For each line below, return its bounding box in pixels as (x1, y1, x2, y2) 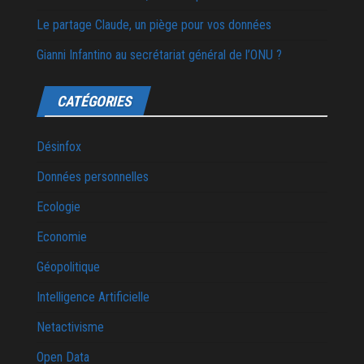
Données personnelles (37, 168, 149, 184)
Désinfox (37, 138, 81, 154)
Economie (37, 228, 87, 245)
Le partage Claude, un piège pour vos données (37, 16, 271, 32)
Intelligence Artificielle (37, 288, 149, 305)
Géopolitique (37, 258, 100, 275)
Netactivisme (37, 318, 104, 335)
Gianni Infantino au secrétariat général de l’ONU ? (37, 46, 282, 63)
